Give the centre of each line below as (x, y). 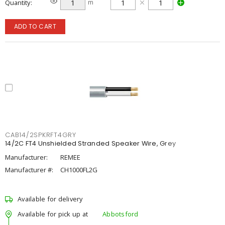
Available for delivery (50, 199)
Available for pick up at (53, 214)
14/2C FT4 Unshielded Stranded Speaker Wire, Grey (90, 143)
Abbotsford (121, 214)
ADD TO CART (35, 26)
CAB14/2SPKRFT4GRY (41, 135)
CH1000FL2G (79, 170)
